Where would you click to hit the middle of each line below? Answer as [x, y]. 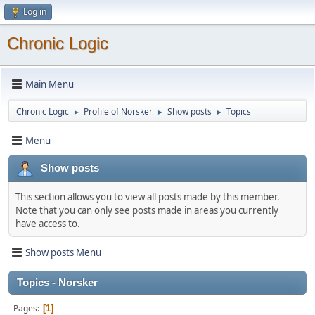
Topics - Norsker [57, 283]
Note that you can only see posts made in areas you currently [147, 210]
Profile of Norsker [118, 111]
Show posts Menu [63, 252]
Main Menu [50, 84]
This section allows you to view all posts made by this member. [148, 197]
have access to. [48, 224]
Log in [35, 12]
